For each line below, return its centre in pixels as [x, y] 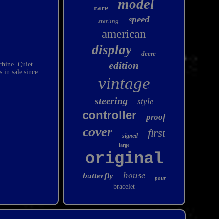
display [112, 50]
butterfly [98, 175]
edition [124, 66]
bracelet [124, 186]
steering [111, 101]
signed [130, 136]
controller [109, 115]
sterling [109, 21]
